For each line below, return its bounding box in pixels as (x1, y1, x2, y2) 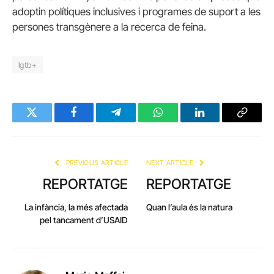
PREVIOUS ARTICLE (64, 158, 128, 167)
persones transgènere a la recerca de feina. (12, 20, 206, 33)
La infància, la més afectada (24, 201, 128, 212)
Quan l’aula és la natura (146, 201, 232, 212)
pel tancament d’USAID (40, 214, 128, 225)
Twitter (31, 116, 63, 127)
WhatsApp (157, 116, 204, 127)
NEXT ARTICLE (146, 158, 196, 167)
